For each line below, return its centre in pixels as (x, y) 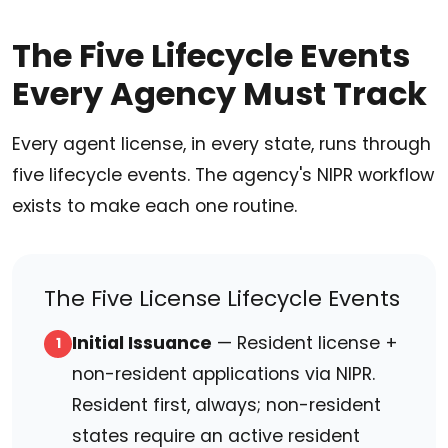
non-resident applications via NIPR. (223, 374)
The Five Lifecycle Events (211, 56)
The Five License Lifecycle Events (222, 299)
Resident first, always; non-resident (226, 405)
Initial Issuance (142, 343)
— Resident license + (305, 343)
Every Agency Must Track (219, 94)
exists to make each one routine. (154, 206)
